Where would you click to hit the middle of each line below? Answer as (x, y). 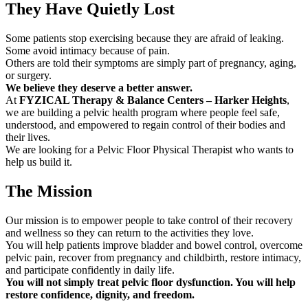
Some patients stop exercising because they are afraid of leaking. (145, 38)
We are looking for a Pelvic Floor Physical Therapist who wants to (150, 149)
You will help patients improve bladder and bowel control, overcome (154, 245)
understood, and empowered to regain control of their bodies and (145, 124)
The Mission (49, 191)
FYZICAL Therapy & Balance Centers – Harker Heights (153, 100)
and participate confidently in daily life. (90, 269)
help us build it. (39, 162)
